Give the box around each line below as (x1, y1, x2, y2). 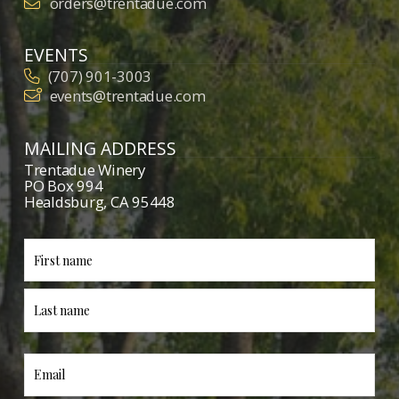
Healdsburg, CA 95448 (23, 191, 175, 213)
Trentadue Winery (23, 159, 145, 181)
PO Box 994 (23, 175, 103, 197)
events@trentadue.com (49, 85, 206, 107)
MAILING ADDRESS (23, 136, 176, 161)
